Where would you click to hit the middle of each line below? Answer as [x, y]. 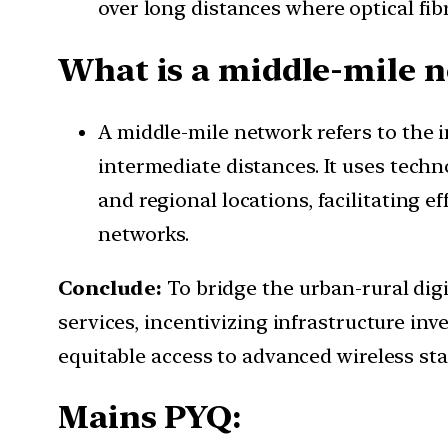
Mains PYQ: [153, 417]
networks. [144, 233]
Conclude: [112, 287]
